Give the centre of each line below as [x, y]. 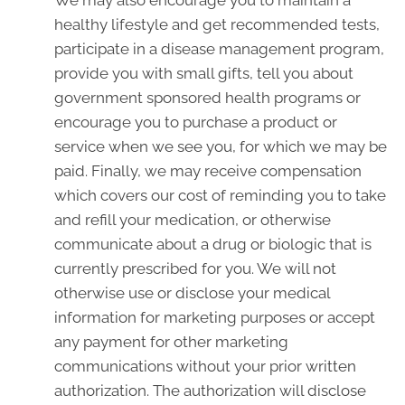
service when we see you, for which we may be [221, 146]
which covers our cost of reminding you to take [220, 195]
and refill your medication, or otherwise [193, 220]
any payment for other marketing [171, 342]
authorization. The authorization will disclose [210, 391]
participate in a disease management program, [219, 49]
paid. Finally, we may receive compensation [208, 171]
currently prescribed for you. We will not [195, 268]
